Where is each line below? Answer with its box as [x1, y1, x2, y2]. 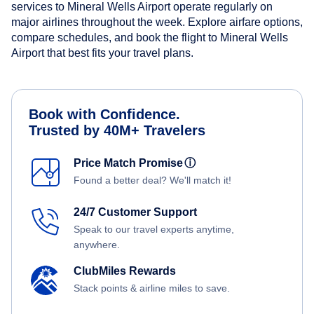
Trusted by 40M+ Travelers [29, 123, 205, 139]
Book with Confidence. [29, 107, 180, 123]
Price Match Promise [74, 157, 189, 170]
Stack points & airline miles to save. [74, 282, 230, 294]
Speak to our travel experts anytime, [74, 224, 234, 235]
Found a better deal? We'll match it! [74, 175, 231, 186]
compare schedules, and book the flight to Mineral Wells [11, 32, 288, 44]
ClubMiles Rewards [74, 265, 176, 278]
